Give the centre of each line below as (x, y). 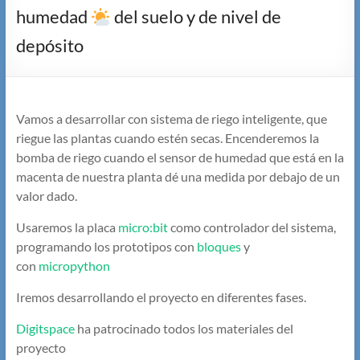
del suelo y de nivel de (196, 17)
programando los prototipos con (106, 247)
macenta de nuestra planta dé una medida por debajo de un (178, 177)
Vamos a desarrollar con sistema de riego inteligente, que (171, 119)
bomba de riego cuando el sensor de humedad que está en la (180, 157)
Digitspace (45, 329)
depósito (49, 46)
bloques (219, 247)
